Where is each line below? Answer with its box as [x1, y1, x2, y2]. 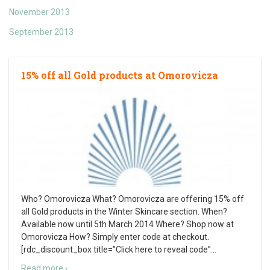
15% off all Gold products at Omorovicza [21, 69, 218, 82]
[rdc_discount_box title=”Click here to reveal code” [21, 245, 211, 255]
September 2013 [9, 27, 74, 37]
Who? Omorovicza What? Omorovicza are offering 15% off [21, 194, 244, 204]
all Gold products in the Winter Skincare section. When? [21, 207, 227, 217]
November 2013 [9, 7, 70, 17]
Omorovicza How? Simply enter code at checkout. [21, 232, 209, 242]
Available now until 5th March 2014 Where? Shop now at [21, 219, 234, 230]
